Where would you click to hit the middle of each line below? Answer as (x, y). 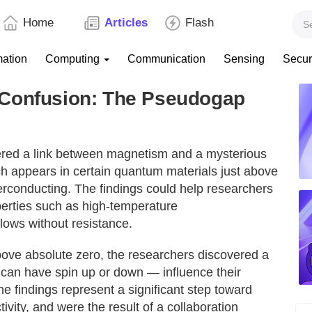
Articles (126, 23)
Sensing (244, 59)
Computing (74, 59)
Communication (166, 59)
